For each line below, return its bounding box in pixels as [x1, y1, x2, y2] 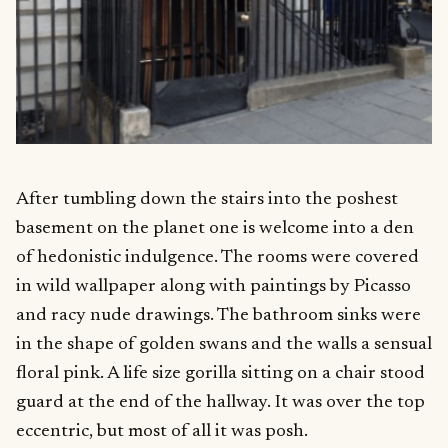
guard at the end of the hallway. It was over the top [16, 393, 425, 413]
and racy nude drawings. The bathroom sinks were [16, 306, 421, 326]
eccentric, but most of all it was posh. [16, 422, 308, 442]
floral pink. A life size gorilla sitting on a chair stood [16, 364, 425, 384]
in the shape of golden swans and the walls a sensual [16, 335, 432, 355]
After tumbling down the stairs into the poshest [16, 190, 398, 210]
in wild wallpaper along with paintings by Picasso [16, 277, 411, 297]
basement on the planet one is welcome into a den [16, 219, 414, 239]
